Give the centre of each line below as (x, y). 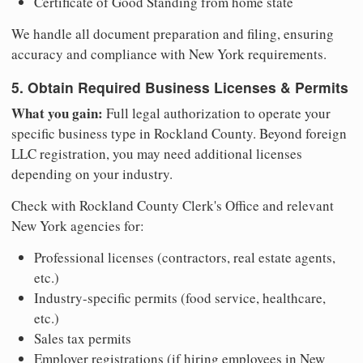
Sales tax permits (83, 338)
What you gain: (57, 113)
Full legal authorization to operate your (217, 113)
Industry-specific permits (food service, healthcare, (180, 297)
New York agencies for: (78, 225)
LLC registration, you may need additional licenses (157, 153)
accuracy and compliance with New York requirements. (169, 54)
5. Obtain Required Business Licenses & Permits (180, 87)
